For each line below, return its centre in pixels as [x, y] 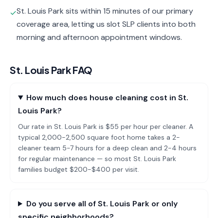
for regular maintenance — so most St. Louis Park [97, 159]
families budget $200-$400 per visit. [79, 169]
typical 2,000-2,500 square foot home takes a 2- [99, 137]
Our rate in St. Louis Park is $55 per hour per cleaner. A [106, 127]
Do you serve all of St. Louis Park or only [102, 204]
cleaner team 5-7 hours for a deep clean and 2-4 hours [107, 148]
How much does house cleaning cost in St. [107, 98]
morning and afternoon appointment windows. [99, 37]
